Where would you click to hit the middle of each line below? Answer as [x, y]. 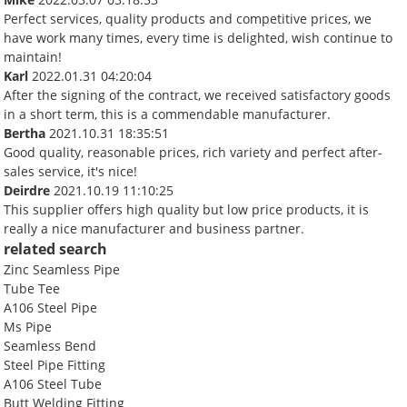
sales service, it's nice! [71, 171]
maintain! [33, 56]
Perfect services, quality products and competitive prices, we [188, 18]
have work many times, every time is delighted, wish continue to [199, 37]
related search [56, 248]
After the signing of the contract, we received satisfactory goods [198, 94]
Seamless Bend [50, 345]
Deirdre [27, 190]
